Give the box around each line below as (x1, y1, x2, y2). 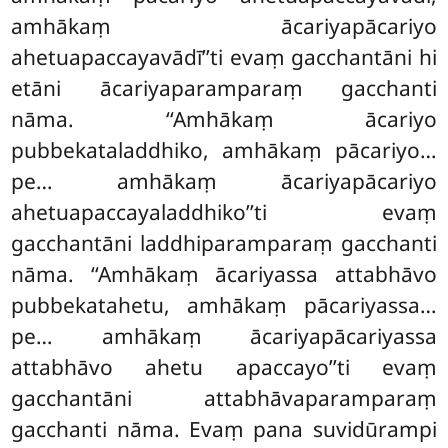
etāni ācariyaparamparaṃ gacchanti (11, 74, 437, 103)
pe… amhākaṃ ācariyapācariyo (11, 167, 437, 196)
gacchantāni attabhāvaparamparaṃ (11, 384, 437, 413)
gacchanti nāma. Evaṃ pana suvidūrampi (11, 415, 437, 444)
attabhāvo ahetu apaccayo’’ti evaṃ (11, 353, 437, 382)
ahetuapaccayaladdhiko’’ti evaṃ (11, 198, 437, 227)
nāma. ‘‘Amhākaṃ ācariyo (11, 105, 437, 134)
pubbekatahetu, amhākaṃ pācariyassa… (11, 291, 437, 320)
